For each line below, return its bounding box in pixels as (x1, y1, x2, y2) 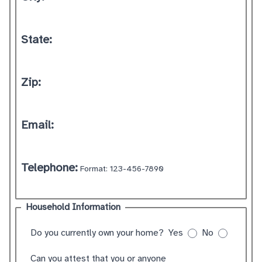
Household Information (26, 202, 120, 212)
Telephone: (21, 162, 78, 174)
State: (21, 34, 52, 46)
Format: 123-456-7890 (80, 165, 164, 174)
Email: (21, 119, 54, 132)
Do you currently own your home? (30, 228, 164, 238)
